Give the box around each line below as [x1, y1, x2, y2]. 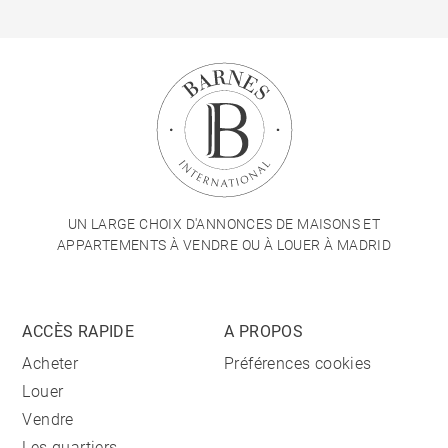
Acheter [22, 354, 79, 374]
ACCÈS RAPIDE [22, 322, 135, 342]
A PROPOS [224, 322, 304, 342]
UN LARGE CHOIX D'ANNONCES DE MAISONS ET [67, 216, 381, 233]
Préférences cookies [224, 354, 372, 374]
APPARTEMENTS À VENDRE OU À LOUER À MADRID [56, 237, 392, 254]
